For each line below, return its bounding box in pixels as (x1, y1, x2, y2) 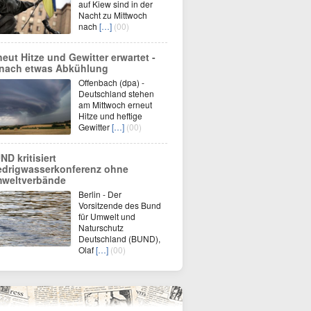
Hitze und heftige (78, 110, 142, 121)
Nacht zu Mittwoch (78, 9, 147, 21)
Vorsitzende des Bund (78, 199, 161, 211)
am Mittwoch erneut (78, 99, 152, 110)
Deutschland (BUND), (78, 233, 160, 244)
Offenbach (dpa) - (78, 76, 144, 88)
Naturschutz (78, 221, 124, 233)
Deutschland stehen (78, 87, 154, 99)
